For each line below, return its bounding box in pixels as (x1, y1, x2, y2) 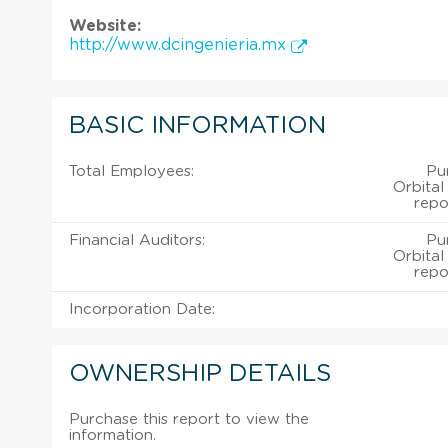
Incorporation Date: (69, 301, 215, 317)
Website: (69, 17, 141, 34)
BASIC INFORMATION (69, 113, 326, 138)
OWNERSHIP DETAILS (69, 361, 331, 386)
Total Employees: (69, 163, 194, 179)
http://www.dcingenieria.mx (69, 36, 291, 53)
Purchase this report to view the (69, 411, 309, 427)
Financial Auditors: (69, 232, 205, 248)
